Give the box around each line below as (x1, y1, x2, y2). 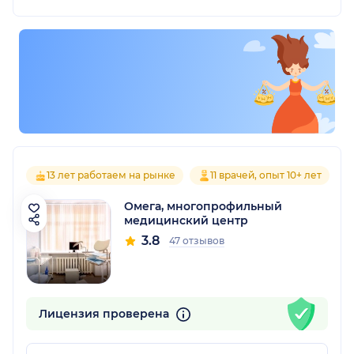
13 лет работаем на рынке (47, 169, 175, 182)
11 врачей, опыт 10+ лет (210, 169, 322, 182)
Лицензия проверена (39, 307, 172, 322)
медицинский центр (124, 213, 248, 228)
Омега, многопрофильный (124, 199, 282, 214)
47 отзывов (169, 235, 224, 247)
